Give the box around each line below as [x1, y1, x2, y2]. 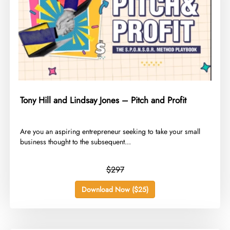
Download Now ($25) [82, 184, 148, 195]
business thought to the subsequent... [20, 137, 131, 147]
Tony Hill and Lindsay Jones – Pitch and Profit [20, 94, 187, 107]
